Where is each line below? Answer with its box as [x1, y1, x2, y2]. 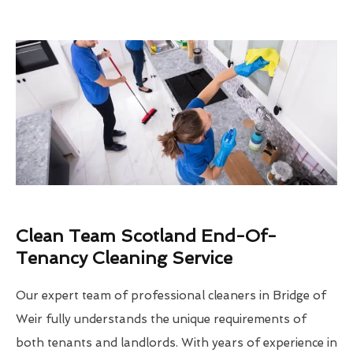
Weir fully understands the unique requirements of [16, 312, 307, 327]
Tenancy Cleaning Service [16, 247, 232, 269]
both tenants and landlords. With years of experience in [16, 336, 337, 351]
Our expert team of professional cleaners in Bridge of [16, 288, 326, 303]
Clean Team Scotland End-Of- [16, 225, 277, 247]
